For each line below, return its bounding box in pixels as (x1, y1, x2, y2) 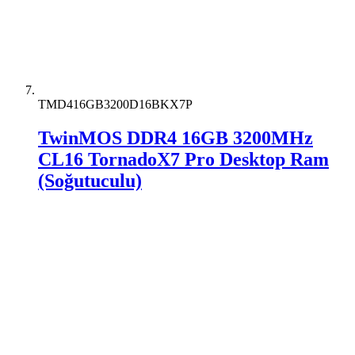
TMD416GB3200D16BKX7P (38, 97, 193, 111)
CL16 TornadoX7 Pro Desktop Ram (38, 148, 329, 170)
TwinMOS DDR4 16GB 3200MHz (38, 127, 313, 148)
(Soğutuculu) (38, 170, 142, 191)
